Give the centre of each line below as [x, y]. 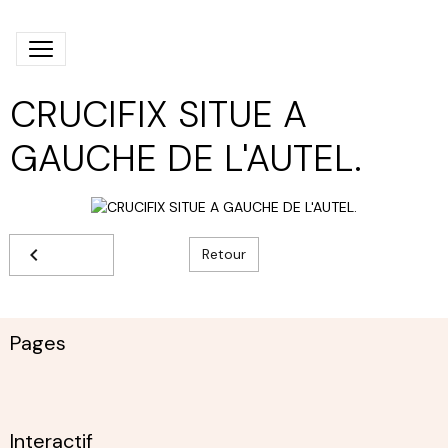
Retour [223, 254]
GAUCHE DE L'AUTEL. [186, 158]
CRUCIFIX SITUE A [158, 114]
